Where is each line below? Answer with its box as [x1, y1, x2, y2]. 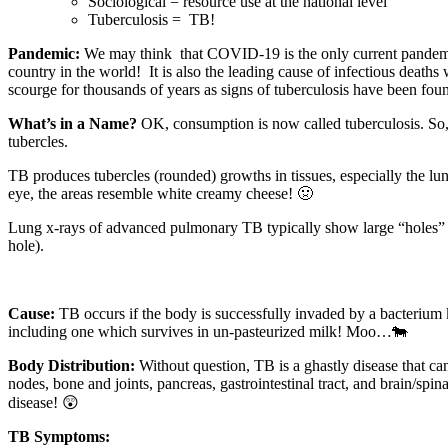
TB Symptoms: [8, 427, 110, 445]
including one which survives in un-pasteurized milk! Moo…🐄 [8, 322, 408, 340]
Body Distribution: [8, 356, 135, 374]
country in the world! [8, 62, 141, 80]
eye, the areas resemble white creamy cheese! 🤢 [8, 184, 313, 202]
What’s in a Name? [8, 114, 137, 132]
